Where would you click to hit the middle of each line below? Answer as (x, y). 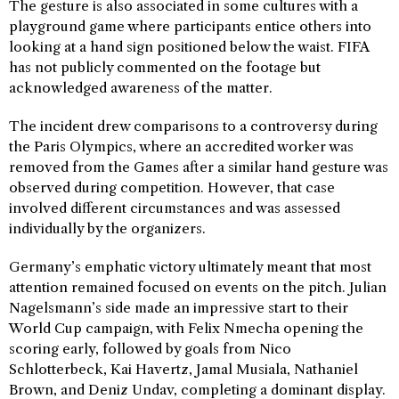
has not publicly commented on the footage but (165, 67)
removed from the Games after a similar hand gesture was (199, 167)
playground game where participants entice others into (190, 26)
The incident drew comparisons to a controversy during (193, 126)
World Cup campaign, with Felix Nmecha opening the (186, 328)
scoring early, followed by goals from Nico (150, 349)
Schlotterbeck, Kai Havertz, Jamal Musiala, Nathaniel (183, 369)
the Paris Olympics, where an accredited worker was (181, 147)
